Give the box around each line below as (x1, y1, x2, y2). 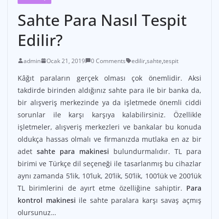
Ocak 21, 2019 (46, 56, 85, 65)
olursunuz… (18, 207, 56, 217)
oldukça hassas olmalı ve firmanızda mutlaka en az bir (18, 134, 201, 144)
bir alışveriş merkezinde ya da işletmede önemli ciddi (18, 97, 201, 107)
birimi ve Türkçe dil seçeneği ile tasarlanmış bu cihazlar (18, 158, 201, 168)
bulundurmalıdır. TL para (109, 146, 201, 156)
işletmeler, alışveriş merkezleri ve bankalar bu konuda (18, 122, 201, 131)
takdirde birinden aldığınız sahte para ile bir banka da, (18, 85, 201, 95)
